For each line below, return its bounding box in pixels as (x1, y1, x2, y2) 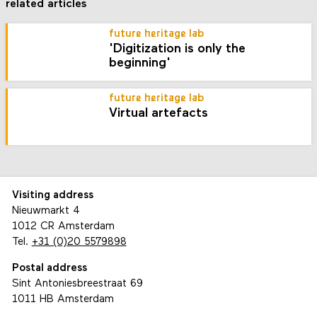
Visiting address (11, 190, 93, 202)
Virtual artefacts (109, 107, 209, 121)
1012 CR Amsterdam (11, 221, 115, 233)
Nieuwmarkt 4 (11, 206, 80, 217)
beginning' (109, 56, 171, 70)
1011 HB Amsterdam (11, 294, 114, 306)
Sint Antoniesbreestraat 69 (11, 279, 143, 290)
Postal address (11, 263, 87, 275)
